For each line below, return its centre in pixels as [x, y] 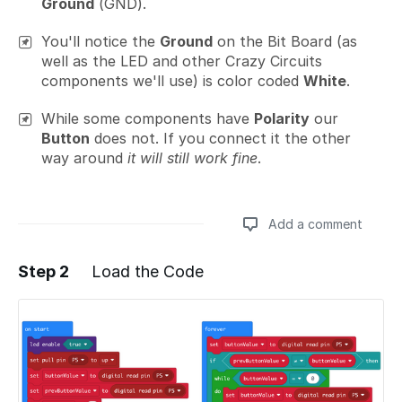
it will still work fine [192, 158]
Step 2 [44, 271]
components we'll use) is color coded [172, 81]
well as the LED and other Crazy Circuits [182, 61]
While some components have [148, 118]
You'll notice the [100, 41]
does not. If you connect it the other [220, 138]
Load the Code [148, 271]
